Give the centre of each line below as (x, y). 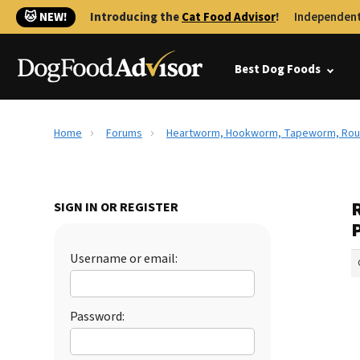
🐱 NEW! (46, 17)
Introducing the (136, 17)
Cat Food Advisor (229, 17)
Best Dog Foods (278, 70)
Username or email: (124, 259)
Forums (124, 133)
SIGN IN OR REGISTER (116, 207)
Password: (97, 317)
